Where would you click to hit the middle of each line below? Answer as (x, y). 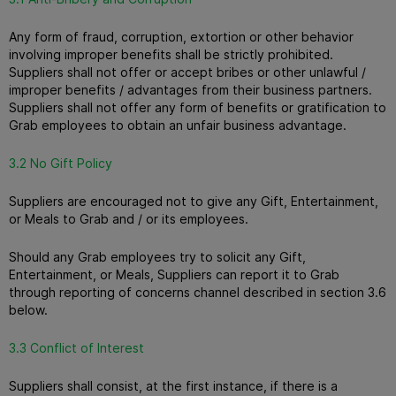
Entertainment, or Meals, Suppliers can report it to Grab (174, 274)
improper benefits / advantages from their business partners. (190, 89)
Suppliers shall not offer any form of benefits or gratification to (198, 107)
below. (28, 309)
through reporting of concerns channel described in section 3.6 (198, 292)
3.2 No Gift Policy (61, 163)
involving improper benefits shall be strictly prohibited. (171, 54)
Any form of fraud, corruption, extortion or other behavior (181, 36)
